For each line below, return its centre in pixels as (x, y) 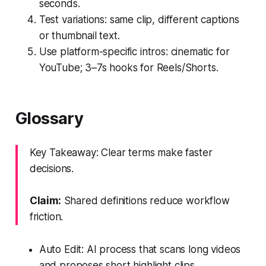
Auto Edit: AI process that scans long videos (140, 249)
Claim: (45, 200)
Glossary (49, 118)
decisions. (52, 168)
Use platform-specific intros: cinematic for (134, 51)
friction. (46, 216)
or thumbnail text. (79, 35)
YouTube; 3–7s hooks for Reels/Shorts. (129, 67)
